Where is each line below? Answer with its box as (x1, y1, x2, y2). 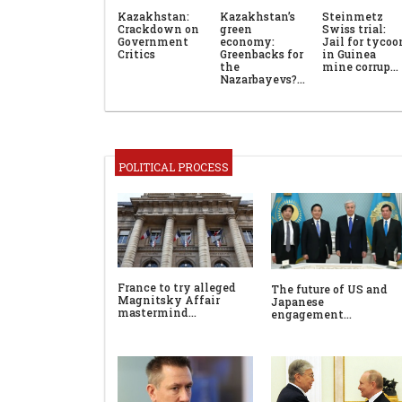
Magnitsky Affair (118, 292, 220, 307)
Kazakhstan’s (220, 9, 295, 24)
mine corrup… (322, 59, 398, 74)
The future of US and (271, 282, 388, 297)
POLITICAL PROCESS (118, 160, 229, 175)
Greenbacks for (220, 47, 303, 62)
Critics (118, 47, 155, 62)
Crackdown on (118, 22, 199, 37)
